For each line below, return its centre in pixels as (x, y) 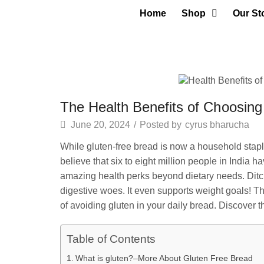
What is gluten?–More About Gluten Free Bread (164, 258)
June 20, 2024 (99, 124)
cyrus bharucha (217, 124)
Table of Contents (111, 239)
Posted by (161, 124)
